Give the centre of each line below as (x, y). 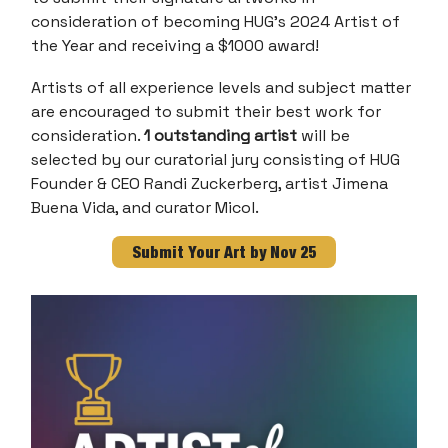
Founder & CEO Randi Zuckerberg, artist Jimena (209, 184)
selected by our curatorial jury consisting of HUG (215, 160)
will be (325, 136)
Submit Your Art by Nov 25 (224, 252)
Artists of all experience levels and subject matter (221, 88)
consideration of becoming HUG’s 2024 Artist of (215, 22)
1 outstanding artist (222, 136)
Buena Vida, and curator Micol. (145, 208)
